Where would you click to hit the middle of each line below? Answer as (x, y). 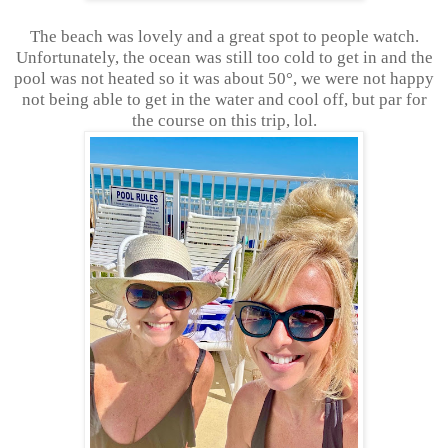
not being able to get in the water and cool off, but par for (224, 99)
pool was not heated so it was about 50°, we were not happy (224, 78)
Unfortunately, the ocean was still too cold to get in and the (224, 57)
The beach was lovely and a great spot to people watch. (224, 36)
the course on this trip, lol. (224, 120)
